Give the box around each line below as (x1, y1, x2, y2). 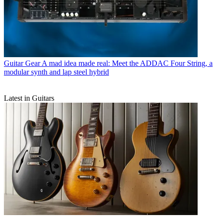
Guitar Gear (4, 59, 40, 68)
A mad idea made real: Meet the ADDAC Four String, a (42, 59, 213, 68)
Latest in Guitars (4, 94, 54, 103)
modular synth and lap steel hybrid (4, 68, 109, 77)
